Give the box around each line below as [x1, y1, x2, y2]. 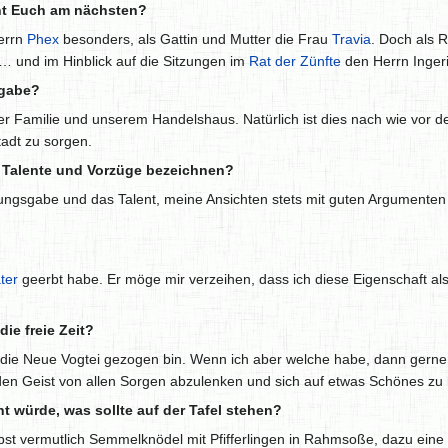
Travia [332, 31, 371, 48]
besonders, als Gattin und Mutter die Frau [59, 31, 332, 48]
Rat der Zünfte [249, 53, 341, 70]
